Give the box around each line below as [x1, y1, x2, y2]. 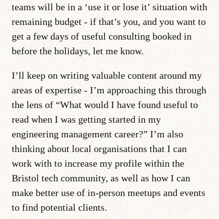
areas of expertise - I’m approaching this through [12, 84, 206, 95]
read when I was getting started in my [12, 113, 161, 125]
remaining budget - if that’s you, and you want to [12, 16, 206, 27]
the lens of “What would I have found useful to [12, 99, 198, 110]
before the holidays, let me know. [12, 45, 144, 56]
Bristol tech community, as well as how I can [12, 172, 190, 183]
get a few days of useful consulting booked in [12, 30, 192, 42]
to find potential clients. [12, 201, 107, 213]
